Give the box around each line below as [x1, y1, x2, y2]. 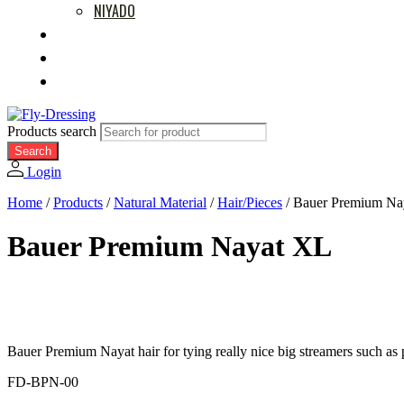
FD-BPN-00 [7, 373, 78, 390]
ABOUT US [58, 69, 121, 92]
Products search [7, 124, 100, 139]
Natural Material [114, 195, 207, 211]
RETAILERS [58, 45, 121, 69]
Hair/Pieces [217, 195, 282, 211]
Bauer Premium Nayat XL [7, 230, 332, 263]
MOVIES [58, 22, 104, 45]
